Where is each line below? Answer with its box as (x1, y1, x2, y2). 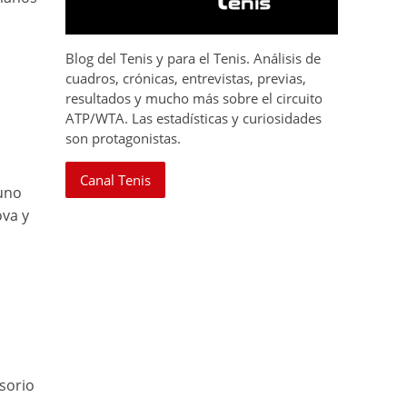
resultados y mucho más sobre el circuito (65, 89, 323, 108)
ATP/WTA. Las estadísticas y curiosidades (65, 109, 323, 128)
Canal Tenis (80, 171, 152, 190)
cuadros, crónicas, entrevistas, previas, (65, 69, 307, 88)
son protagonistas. (65, 129, 182, 148)
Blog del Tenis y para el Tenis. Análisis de (65, 49, 322, 68)
